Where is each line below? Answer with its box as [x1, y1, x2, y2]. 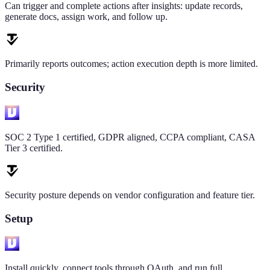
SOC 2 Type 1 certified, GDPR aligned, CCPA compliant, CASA [5, 131, 255, 142]
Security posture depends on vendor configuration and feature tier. [5, 189, 255, 200]
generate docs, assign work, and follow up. [5, 11, 168, 22]
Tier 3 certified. [5, 142, 63, 153]
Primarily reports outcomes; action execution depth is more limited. [5, 58, 258, 69]
